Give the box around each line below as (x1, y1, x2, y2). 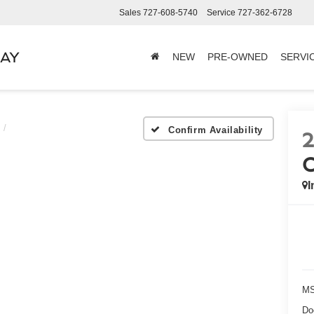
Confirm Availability (168, 124, 263, 135)
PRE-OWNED (207, 52, 268, 62)
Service (207, 7, 235, 18)
